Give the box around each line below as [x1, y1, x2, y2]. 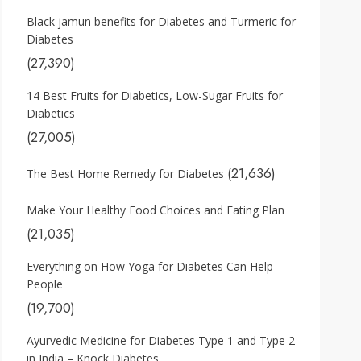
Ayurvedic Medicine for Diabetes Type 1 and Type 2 [27, 333, 295, 348]
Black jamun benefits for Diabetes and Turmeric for [27, 14, 296, 29]
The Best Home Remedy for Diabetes [27, 166, 224, 181]
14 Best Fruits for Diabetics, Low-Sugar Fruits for [27, 88, 283, 103]
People [27, 276, 63, 292]
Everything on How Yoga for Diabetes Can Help [27, 259, 273, 274]
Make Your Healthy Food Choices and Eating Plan [27, 202, 284, 218]
